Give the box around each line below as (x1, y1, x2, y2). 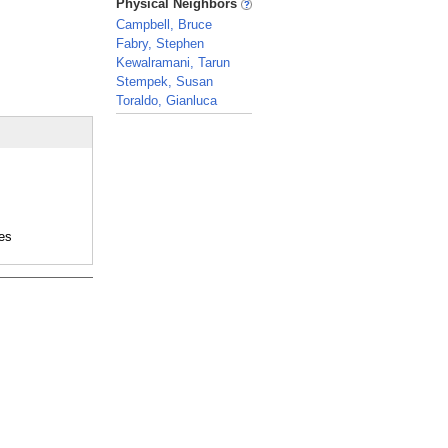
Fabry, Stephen (116, 36, 204, 51)
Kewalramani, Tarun (116, 55, 230, 70)
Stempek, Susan (116, 74, 213, 89)
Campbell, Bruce (116, 17, 212, 32)
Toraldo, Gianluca (116, 93, 217, 108)
